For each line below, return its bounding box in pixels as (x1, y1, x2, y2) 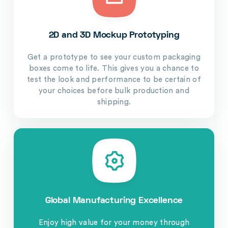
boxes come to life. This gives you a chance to (29, 64, 199, 72)
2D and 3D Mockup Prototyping (48, 31, 180, 40)
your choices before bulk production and (39, 87, 189, 95)
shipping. (97, 98, 131, 106)
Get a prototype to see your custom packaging (27, 53, 201, 61)
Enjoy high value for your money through (38, 218, 190, 226)
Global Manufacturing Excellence (45, 196, 183, 205)
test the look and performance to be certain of (27, 75, 201, 83)
